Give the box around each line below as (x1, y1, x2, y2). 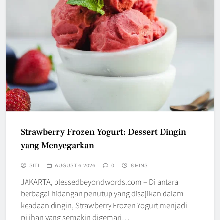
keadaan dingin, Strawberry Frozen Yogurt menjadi (21, 200, 187, 211)
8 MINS (131, 161, 148, 169)
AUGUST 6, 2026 (55, 161, 95, 169)
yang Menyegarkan (21, 140, 94, 152)
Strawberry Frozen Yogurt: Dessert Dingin (21, 126, 186, 138)
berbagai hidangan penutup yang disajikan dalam (21, 188, 184, 199)
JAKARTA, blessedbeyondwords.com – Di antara (21, 176, 178, 187)
